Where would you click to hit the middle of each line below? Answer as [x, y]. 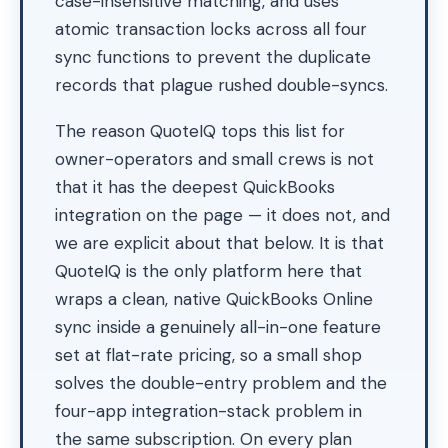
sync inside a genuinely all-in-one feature [218, 327]
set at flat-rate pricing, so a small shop [208, 355]
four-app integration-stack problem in [208, 411]
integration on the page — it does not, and [222, 215]
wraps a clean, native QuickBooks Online [214, 299]
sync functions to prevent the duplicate [213, 57]
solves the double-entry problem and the [221, 383]
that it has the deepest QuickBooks [195, 187]
